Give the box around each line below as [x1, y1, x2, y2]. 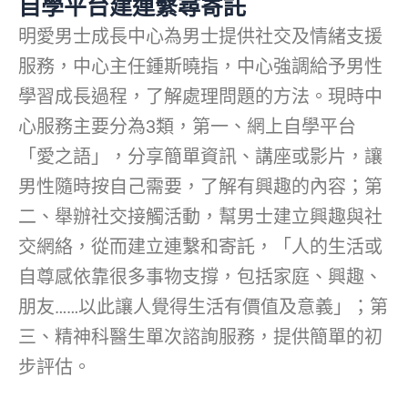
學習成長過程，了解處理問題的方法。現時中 [18, 85, 382, 107]
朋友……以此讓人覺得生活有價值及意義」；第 [18, 295, 388, 318]
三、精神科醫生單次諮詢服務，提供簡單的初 [18, 325, 382, 348]
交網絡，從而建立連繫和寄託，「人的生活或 [18, 235, 382, 258]
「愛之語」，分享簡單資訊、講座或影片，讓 [18, 145, 382, 168]
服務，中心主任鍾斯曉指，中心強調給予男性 [18, 55, 382, 77]
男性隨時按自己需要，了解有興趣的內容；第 [18, 175, 382, 198]
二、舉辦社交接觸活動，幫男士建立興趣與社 [18, 205, 382, 228]
